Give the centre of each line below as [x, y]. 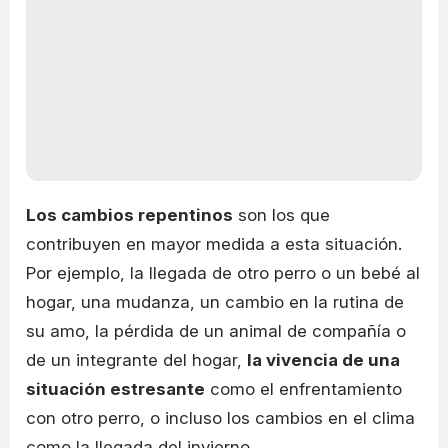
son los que [281, 214]
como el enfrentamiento [303, 388]
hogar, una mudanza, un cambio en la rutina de [215, 301]
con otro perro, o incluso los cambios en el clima [220, 417]
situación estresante [115, 388]
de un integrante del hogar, [136, 359]
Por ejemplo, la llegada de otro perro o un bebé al [223, 272]
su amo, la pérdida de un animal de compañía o [216, 330]
